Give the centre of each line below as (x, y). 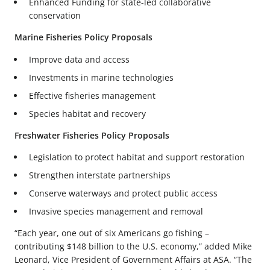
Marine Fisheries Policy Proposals (83, 37)
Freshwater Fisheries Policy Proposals (92, 135)
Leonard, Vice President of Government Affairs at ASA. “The (133, 260)
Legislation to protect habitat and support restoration (137, 157)
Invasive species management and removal (116, 211)
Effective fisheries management (92, 95)
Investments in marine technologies (101, 77)
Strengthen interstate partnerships (100, 175)
